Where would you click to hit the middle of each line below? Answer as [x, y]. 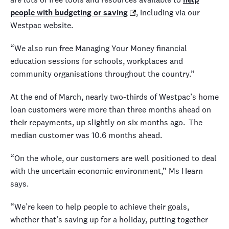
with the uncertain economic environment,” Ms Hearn [107, 171]
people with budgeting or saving [69, 13]
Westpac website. [43, 25]
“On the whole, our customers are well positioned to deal [113, 158]
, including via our [168, 13]
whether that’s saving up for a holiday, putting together [109, 220]
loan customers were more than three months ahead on [111, 110]
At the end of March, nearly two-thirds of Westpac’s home [114, 97]
